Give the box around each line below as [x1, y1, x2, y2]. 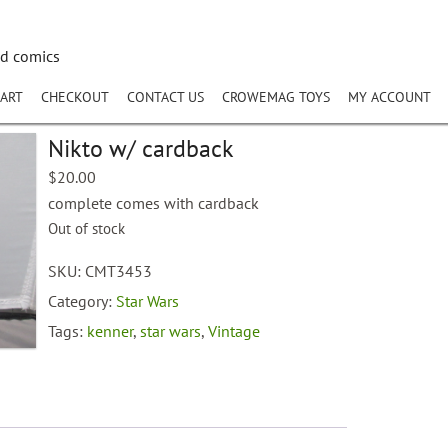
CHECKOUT [41, 88, 109, 106]
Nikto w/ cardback [48, 133, 235, 164]
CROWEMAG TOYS [222, 88, 330, 106]
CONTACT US [127, 88, 204, 106]
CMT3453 [85, 261, 153, 281]
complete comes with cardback [48, 193, 260, 213]
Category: [48, 291, 117, 311]
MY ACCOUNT [348, 88, 431, 106]
